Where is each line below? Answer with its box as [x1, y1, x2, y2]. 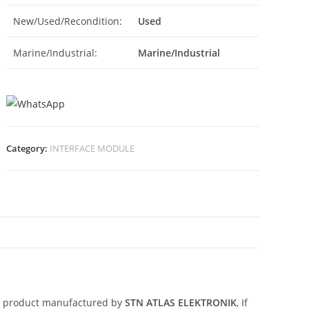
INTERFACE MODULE [50, 142, 135, 155]
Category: [6, 142, 50, 155]
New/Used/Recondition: [13, 14, 123, 28]
